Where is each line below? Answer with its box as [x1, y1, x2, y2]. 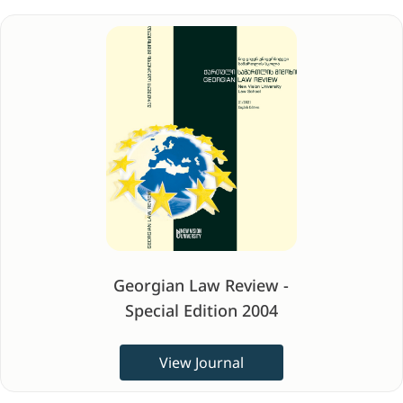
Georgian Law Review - [113, 274, 290, 296]
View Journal [158, 353, 244, 372]
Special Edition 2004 [124, 300, 278, 321]
